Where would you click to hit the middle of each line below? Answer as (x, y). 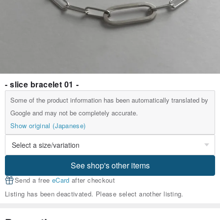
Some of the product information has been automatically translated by (109, 100)
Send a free (33, 180)
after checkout (92, 180)
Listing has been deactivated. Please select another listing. (94, 194)
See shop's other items (110, 165)
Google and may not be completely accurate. (74, 113)
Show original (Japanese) (48, 126)
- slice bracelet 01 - (42, 84)
